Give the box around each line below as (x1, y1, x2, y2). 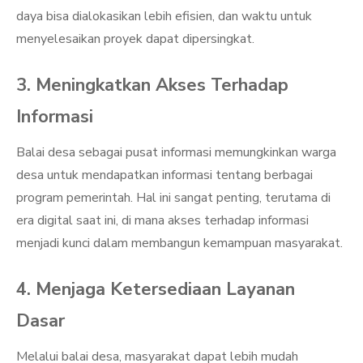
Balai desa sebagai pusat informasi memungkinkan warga (16, 143, 336, 161)
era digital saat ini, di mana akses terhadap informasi (16, 211, 309, 229)
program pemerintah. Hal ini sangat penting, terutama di (16, 189, 331, 207)
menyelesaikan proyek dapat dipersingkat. (16, 30, 254, 48)
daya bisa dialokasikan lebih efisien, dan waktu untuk (16, 7, 312, 25)
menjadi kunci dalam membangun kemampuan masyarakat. (16, 234, 343, 252)
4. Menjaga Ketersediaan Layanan (16, 277, 295, 301)
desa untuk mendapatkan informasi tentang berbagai (16, 166, 313, 184)
